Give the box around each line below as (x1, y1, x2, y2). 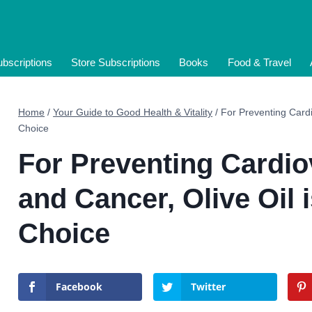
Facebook (56, 280, 103, 294)
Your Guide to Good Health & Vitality (53, 107, 213, 118)
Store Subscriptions (71, 56, 161, 68)
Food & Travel (227, 56, 291, 68)
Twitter (190, 280, 226, 294)
